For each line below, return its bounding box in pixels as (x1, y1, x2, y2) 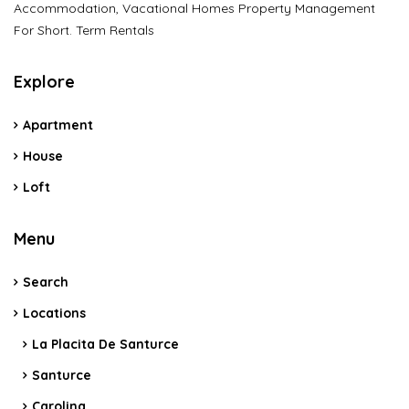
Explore (14, 71, 75, 93)
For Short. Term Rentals (14, 22, 154, 39)
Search (23, 274, 68, 291)
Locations (23, 305, 86, 322)
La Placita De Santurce (32, 336, 179, 353)
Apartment (23, 117, 93, 134)
